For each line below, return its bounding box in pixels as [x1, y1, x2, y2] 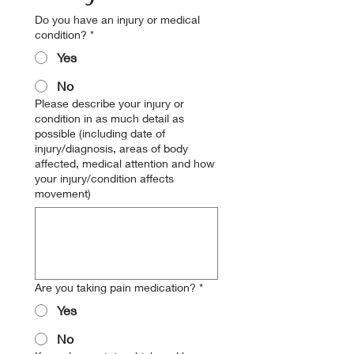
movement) [35, 186, 91, 200]
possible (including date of [35, 126, 165, 140]
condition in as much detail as [35, 111, 184, 125]
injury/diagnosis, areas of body [35, 141, 188, 155]
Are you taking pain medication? [35, 281, 196, 294]
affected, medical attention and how [35, 156, 215, 170]
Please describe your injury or [35, 96, 184, 110]
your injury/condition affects [35, 171, 174, 185]
